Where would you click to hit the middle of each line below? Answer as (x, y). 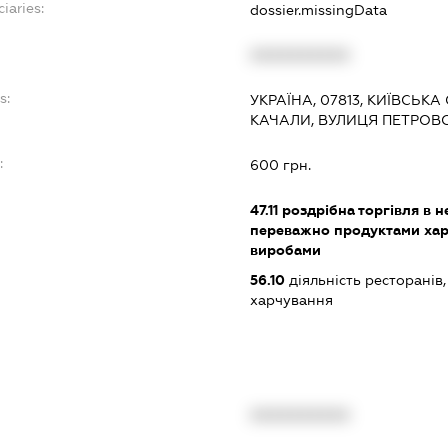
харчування (291, 299)
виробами (285, 249)
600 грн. (280, 164)
